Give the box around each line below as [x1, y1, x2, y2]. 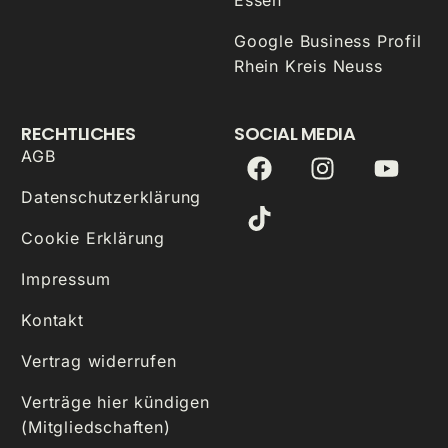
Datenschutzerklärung [21, 186, 202, 207]
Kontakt [21, 309, 84, 330]
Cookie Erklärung [21, 227, 166, 248]
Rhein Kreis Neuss [234, 55, 383, 76]
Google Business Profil [234, 30, 422, 51]
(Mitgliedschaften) [21, 416, 171, 437]
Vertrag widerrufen [21, 350, 177, 371]
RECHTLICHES [21, 120, 136, 146]
